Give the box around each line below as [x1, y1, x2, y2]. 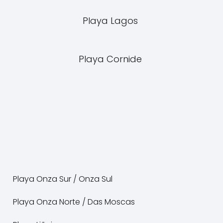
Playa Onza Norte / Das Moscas [13, 196, 137, 208]
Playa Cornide [79, 53, 144, 65]
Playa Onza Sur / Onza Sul [13, 173, 114, 185]
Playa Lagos [83, 14, 140, 27]
